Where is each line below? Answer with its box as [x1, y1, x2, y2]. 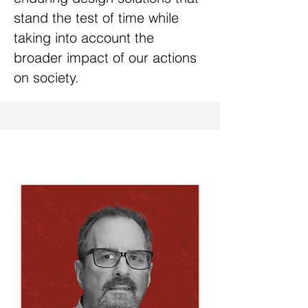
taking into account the [14, 29, 154, 46]
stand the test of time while [14, 9, 179, 26]
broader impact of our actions [14, 49, 197, 66]
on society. [14, 69, 79, 86]
